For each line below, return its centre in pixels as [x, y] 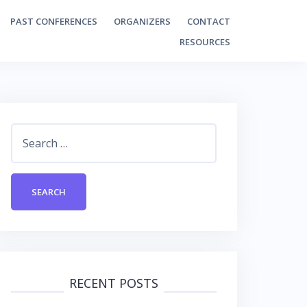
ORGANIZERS [142, 21]
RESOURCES [205, 42]
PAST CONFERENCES [54, 21]
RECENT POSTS [114, 283]
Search [28, 133]
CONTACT [209, 21]
